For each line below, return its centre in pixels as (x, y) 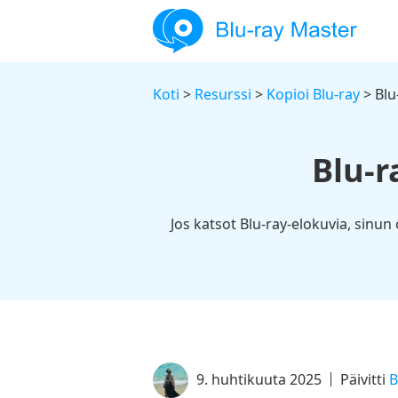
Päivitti (365, 379)
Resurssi (223, 94)
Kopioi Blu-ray (313, 94)
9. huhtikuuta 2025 (259, 379)
